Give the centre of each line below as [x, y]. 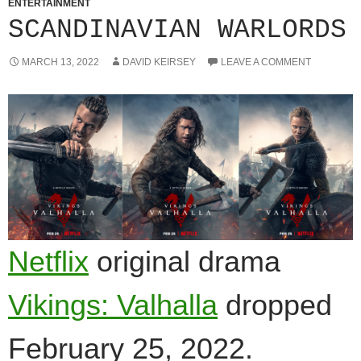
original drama [185, 261]
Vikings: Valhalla [113, 305]
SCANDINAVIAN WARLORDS [177, 30]
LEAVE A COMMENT [266, 62]
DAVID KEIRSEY [159, 62]
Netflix [48, 261]
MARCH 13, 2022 [60, 62]
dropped [275, 305]
